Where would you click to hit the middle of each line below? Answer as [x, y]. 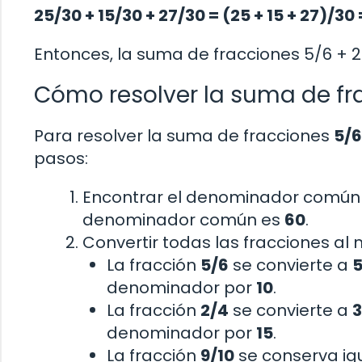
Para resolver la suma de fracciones [184, 136]
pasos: [61, 159]
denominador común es [183, 220]
